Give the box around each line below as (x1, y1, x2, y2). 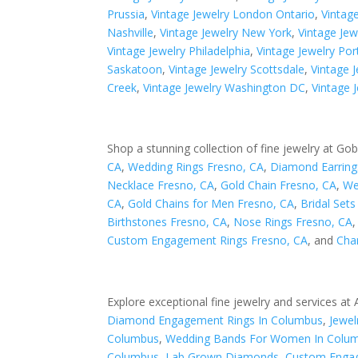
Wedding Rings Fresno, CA (128, 159, 265, 175)
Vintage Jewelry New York (160, 24, 292, 40)
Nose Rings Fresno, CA (233, 214, 353, 230)
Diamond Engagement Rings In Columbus (107, 312, 324, 328)
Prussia (107, 6, 145, 22)
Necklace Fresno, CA (107, 177, 215, 193)
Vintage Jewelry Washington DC (143, 79, 306, 95)
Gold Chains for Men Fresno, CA (128, 196, 295, 212)
